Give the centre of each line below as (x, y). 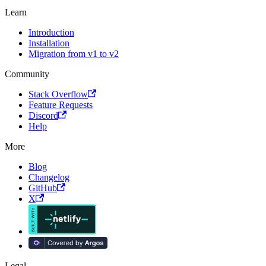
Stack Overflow (58, 94)
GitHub (43, 188)
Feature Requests (61, 104)
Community (27, 74)
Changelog (49, 177)
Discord (43, 115)
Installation (49, 43)
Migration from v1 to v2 (74, 53)
